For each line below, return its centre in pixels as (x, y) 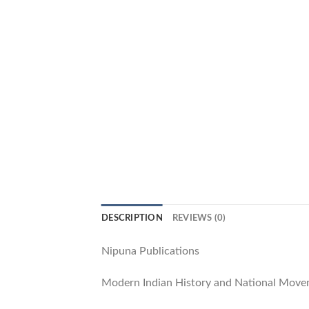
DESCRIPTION (132, 218)
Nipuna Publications (150, 251)
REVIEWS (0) (199, 218)
